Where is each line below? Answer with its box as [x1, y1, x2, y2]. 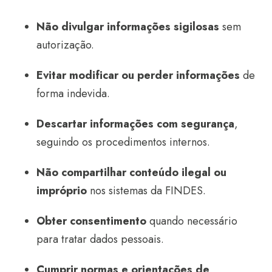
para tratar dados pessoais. [36, 231, 164, 247]
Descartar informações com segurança [36, 116, 234, 132]
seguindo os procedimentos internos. [36, 134, 210, 150]
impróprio [36, 183, 87, 199]
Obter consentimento [36, 213, 146, 229]
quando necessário [146, 213, 237, 229]
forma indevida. [36, 86, 110, 101]
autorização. [36, 37, 94, 53]
